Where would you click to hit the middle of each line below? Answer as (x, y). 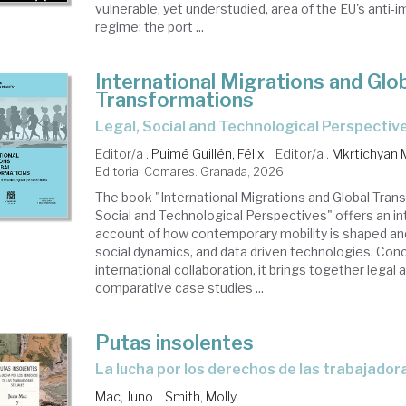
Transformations (175, 100)
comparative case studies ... (180, 288)
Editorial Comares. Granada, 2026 (190, 171)
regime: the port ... (150, 27)
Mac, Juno (125, 396)
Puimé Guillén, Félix (208, 154)
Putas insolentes (175, 343)
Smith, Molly (201, 396)
